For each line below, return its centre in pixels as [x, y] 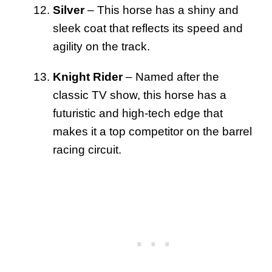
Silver [69, 10]
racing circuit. [87, 149]
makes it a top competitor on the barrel [152, 131]
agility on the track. [101, 46]
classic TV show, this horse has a [140, 95]
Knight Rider [88, 76]
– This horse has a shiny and [161, 10]
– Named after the [171, 76]
